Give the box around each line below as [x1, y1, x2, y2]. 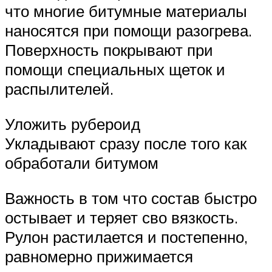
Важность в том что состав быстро [5, 188, 257, 208]
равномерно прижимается [5, 246, 193, 266]
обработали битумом [5, 153, 158, 172]
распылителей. [5, 79, 114, 99]
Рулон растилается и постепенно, [5, 226, 248, 246]
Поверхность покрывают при [5, 40, 213, 60]
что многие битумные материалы [5, 1, 247, 21]
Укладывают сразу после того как [5, 134, 246, 153]
